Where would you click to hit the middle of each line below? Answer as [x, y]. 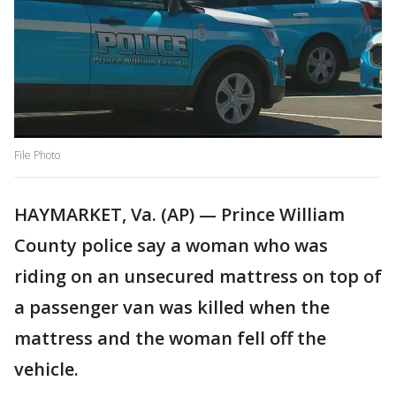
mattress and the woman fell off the [170, 339]
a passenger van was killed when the [172, 308]
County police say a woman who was [171, 246]
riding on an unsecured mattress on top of [198, 277]
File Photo [37, 156]
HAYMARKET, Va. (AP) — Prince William [179, 215]
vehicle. [46, 369]
